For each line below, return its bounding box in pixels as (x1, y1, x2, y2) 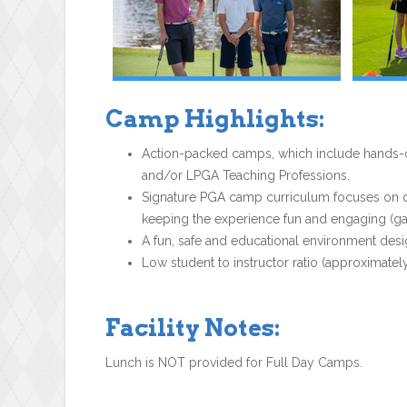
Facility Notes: (105, 313, 280, 342)
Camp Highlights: (105, 104, 324, 133)
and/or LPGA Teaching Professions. (142, 167, 350, 183)
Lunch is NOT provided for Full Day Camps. (105, 354, 362, 370)
